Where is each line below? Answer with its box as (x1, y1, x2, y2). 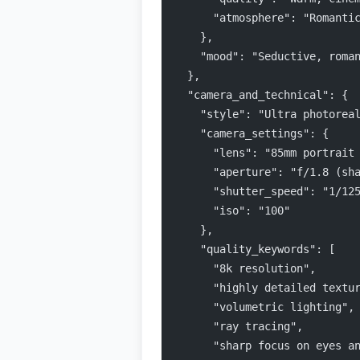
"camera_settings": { (174, 126, 329, 140)
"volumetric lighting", (174, 300, 354, 313)
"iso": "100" (174, 203, 290, 217)
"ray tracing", (174, 319, 303, 333)
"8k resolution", (174, 261, 316, 275)
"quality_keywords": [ (174, 242, 335, 256)
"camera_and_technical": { (174, 88, 348, 101)
